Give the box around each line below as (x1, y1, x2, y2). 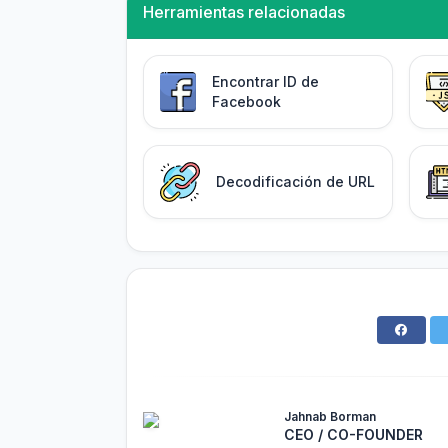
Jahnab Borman (283, 409, 376, 425)
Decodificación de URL (216, 173, 375, 191)
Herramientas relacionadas (143, 2, 345, 23)
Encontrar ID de (212, 73, 320, 91)
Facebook (212, 93, 282, 111)
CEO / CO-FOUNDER (283, 426, 423, 444)
